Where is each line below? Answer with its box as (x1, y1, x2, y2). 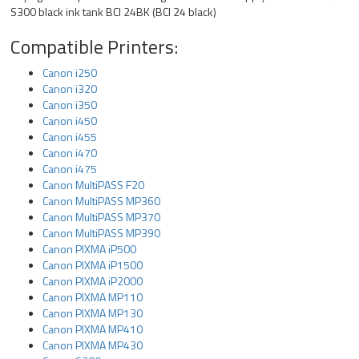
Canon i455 (42, 128, 98, 145)
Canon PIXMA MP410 (42, 321, 143, 337)
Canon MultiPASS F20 (42, 176, 145, 193)
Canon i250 (42, 64, 98, 81)
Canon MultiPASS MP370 (42, 208, 161, 225)
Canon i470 (42, 144, 98, 161)
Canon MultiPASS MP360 (42, 192, 161, 209)
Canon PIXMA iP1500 (42, 256, 143, 273)
